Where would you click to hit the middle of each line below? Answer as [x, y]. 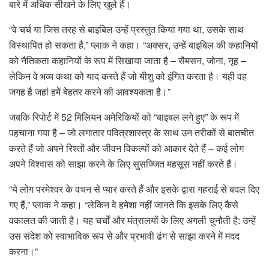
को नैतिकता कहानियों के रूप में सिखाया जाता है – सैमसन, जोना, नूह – [128, 60]
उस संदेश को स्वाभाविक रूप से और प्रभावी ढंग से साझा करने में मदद [124, 235]
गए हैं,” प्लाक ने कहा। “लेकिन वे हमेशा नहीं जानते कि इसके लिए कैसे [124, 204]
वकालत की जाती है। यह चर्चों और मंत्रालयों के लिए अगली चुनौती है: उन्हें [132, 220]
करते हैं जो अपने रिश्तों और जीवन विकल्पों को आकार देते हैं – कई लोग [126, 148]
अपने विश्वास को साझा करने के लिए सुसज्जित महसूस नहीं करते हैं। [123, 163]
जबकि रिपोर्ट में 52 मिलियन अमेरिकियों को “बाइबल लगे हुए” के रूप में [124, 116]
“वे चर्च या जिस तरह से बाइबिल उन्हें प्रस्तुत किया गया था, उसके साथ [126, 29]
